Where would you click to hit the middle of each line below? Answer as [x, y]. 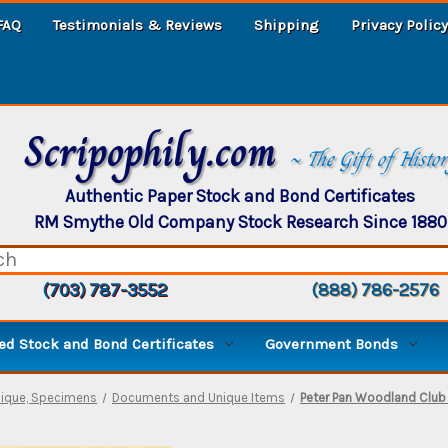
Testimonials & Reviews [137, 24]
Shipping [286, 24]
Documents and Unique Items [199, 397]
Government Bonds [331, 343]
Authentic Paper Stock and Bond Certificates [240, 195]
